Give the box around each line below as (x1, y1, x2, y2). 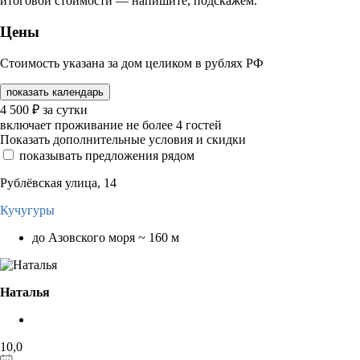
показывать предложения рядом (19, 148, 194, 162)
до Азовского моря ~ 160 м (32, 230, 179, 244)
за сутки (43, 102, 88, 117)
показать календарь (6, 85, 104, 98)
